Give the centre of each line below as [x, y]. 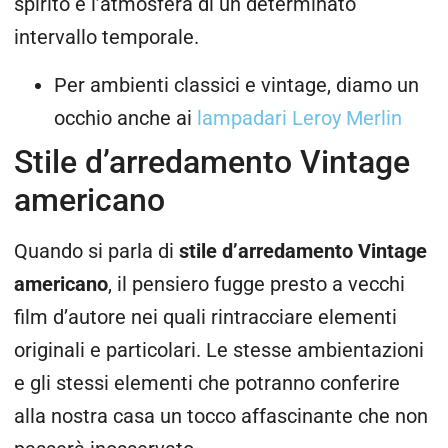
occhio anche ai [125, 118]
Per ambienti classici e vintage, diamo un [236, 85]
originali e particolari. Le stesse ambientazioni [219, 350]
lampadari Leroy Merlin [299, 118]
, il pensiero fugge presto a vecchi [256, 284]
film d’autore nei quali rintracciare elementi [205, 317]
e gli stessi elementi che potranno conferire [207, 383]
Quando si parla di [96, 251]
